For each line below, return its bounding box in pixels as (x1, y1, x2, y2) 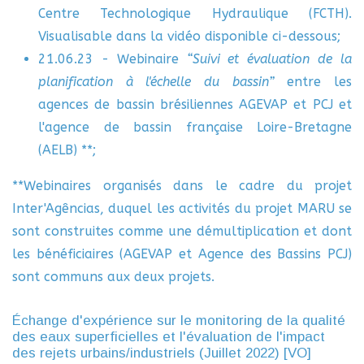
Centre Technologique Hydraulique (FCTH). (38, 6, 352, 21)
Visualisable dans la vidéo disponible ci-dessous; (38, 28, 340, 44)
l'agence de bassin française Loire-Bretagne (38, 119, 352, 135)
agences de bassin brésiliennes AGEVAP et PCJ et (38, 97, 352, 112)
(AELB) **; (38, 142, 96, 158)
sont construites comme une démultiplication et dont (12, 223, 352, 239)
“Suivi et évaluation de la (186, 51, 353, 67)
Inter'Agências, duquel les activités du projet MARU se (12, 201, 352, 216)
